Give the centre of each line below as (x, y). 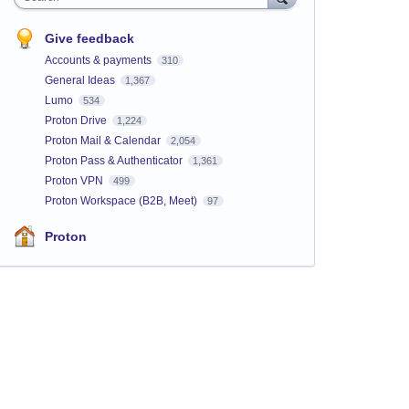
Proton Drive (77, 120)
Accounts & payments (99, 60)
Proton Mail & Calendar (104, 140)
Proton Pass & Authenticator (115, 160)
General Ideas (81, 80)
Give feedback (89, 38)
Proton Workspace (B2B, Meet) (122, 200)
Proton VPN (75, 180)
